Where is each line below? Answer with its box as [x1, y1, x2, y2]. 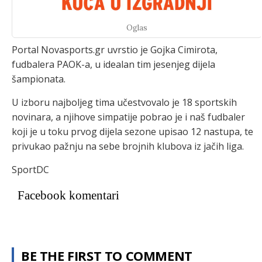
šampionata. [12, 73, 65, 85]
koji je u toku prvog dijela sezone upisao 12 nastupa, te [12, 125, 253, 138]
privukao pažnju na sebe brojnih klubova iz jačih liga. [12, 140, 244, 153]
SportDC [12, 163, 49, 176]
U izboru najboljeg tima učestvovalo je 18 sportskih [12, 96, 237, 109]
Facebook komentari [18, 188, 119, 202]
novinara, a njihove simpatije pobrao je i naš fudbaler [12, 111, 245, 123]
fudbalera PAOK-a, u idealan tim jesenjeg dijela [12, 58, 215, 71]
